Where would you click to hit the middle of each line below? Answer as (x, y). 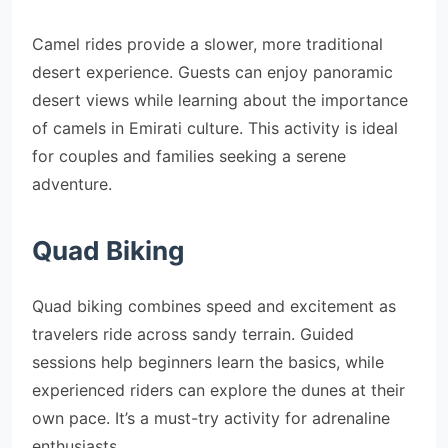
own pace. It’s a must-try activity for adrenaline (211, 418)
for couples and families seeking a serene (189, 156)
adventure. (72, 184)
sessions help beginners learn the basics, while (208, 362)
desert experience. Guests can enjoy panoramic (212, 72)
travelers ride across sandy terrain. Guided (193, 334)
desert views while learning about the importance (220, 100)
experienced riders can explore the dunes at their (218, 390)
